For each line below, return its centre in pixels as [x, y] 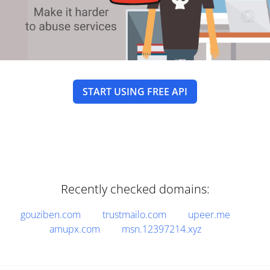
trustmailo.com [134, 215]
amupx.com [75, 229]
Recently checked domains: [135, 189]
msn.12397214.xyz [162, 229]
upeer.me [209, 215]
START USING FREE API [135, 92]
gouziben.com [51, 215]
